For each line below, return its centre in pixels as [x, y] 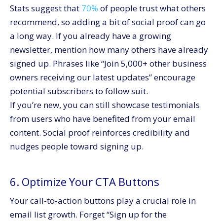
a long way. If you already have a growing [91, 36]
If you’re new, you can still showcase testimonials [105, 105]
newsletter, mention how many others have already [109, 50]
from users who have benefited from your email [103, 119]
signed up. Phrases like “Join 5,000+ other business [108, 64]
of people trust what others [152, 8]
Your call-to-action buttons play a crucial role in [103, 201]
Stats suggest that [46, 8]
